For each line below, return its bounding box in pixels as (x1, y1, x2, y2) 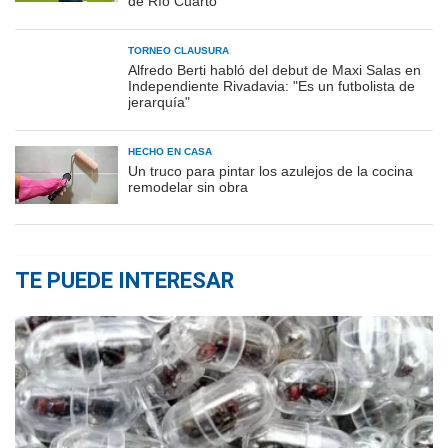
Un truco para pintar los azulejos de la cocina (128, 162, 413, 179)
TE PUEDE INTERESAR (15, 267, 234, 293)
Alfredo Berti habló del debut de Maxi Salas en (128, 61, 421, 78)
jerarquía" (128, 93, 190, 110)
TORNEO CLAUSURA (128, 44, 229, 56)
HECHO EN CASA (128, 145, 212, 157)
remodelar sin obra (128, 178, 248, 195)
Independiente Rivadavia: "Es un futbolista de (128, 77, 415, 94)
